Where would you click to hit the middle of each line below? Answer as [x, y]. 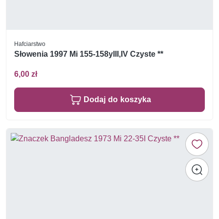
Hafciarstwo [30, 44]
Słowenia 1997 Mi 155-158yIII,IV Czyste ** [89, 54]
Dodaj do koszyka [117, 99]
